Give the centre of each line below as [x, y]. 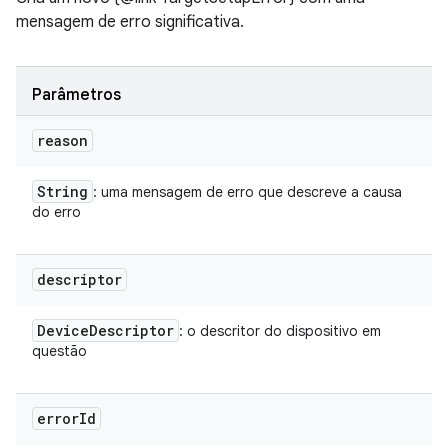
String [62, 191]
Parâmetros [76, 95]
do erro [56, 212]
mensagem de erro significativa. [130, 22]
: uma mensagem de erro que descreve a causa [247, 192]
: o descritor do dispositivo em [280, 331]
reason [62, 140]
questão [59, 351]
